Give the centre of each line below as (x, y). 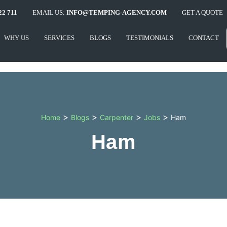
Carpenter (117, 117)
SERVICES (59, 38)
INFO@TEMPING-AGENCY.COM (116, 12)
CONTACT (204, 38)
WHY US (16, 38)
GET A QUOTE (202, 12)
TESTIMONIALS (150, 38)
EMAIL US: (49, 12)
